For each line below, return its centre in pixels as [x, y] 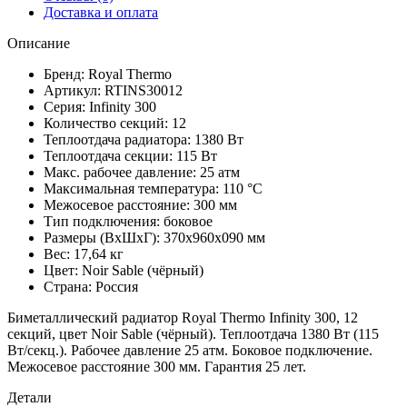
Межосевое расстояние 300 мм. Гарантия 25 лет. [157, 367]
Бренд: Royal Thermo [108, 74]
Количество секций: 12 [115, 124]
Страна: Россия [91, 287]
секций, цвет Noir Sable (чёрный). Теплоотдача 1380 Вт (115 [193, 334]
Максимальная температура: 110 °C [153, 189]
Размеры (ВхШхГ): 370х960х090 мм [154, 238]
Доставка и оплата [101, 13]
